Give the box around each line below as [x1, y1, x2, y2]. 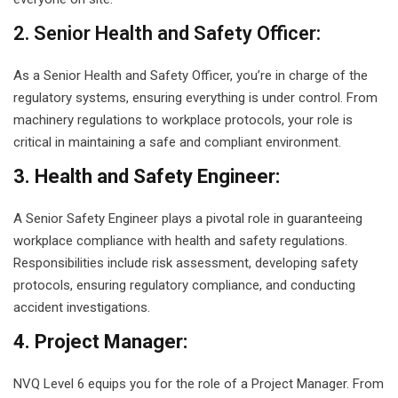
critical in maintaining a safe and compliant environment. [13, 134, 341, 150]
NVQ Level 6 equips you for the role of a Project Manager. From [13, 376, 384, 392]
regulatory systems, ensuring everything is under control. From [13, 90, 378, 106]
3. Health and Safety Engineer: [13, 165, 280, 187]
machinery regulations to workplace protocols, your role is [13, 112, 353, 128]
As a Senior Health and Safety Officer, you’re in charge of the [13, 68, 368, 84]
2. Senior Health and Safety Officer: [13, 22, 321, 44]
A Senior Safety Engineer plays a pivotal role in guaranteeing [13, 211, 362, 227]
